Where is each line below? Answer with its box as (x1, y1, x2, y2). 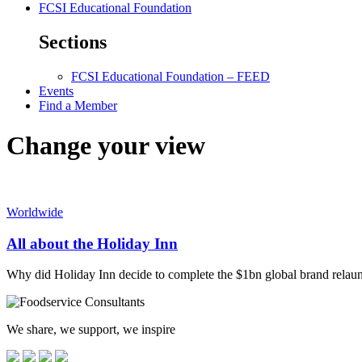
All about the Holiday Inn (6, 234, 178, 252)
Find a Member (39, 99, 117, 113)
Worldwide (6, 204, 63, 219)
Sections (39, 32, 107, 53)
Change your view (6, 130, 205, 160)
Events (39, 84, 74, 99)
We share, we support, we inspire (6, 322, 175, 337)
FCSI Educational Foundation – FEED (71, 69, 270, 84)
